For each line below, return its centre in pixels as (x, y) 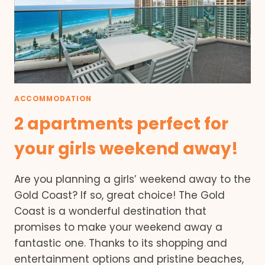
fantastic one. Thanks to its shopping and (121, 243)
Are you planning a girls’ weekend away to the (132, 179)
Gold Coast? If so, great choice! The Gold (119, 195)
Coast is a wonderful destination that (110, 211)
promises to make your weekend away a (118, 227)
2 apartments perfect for (121, 124)
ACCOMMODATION (53, 98)
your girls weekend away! (126, 148)
